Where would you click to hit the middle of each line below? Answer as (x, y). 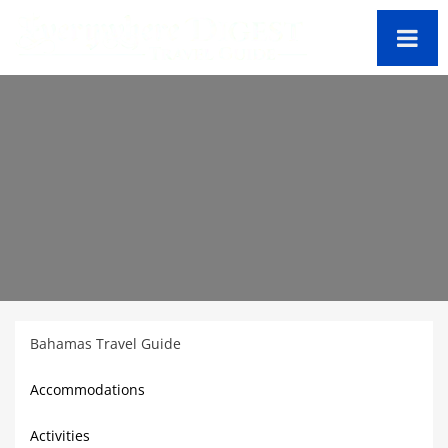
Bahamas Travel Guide (105, 343)
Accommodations (87, 389)
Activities (60, 435)
